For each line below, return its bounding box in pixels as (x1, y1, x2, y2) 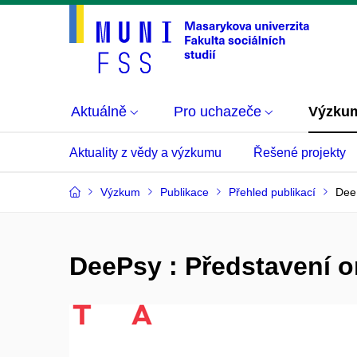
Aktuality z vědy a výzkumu (69, 146, 222, 159)
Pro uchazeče (174, 104, 261, 120)
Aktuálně (71, 104, 127, 120)
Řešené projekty (253, 146, 346, 159)
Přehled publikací (229, 186, 316, 198)
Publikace (160, 186, 209, 198)
